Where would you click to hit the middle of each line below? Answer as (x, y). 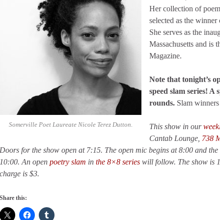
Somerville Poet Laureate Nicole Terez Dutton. (70, 124)
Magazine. (165, 56)
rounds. (162, 103)
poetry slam (68, 162)
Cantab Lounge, (176, 138)
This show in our (176, 126)
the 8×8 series (118, 162)
